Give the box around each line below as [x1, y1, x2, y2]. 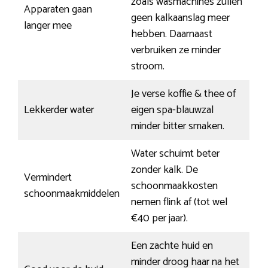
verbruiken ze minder [131, 41, 221, 60]
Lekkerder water [24, 101, 94, 120]
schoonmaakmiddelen [24, 185, 120, 203]
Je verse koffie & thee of [131, 85, 236, 103]
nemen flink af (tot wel [131, 193, 227, 212]
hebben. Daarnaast [131, 25, 212, 44]
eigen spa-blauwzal [131, 101, 214, 120]
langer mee [24, 17, 72, 35]
